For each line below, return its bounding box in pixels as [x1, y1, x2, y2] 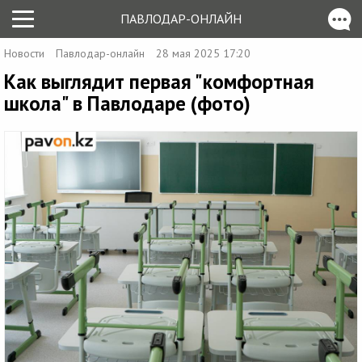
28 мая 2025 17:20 [156, 46, 250, 61]
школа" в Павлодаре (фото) [4, 90, 250, 116]
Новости [4, 46, 44, 61]
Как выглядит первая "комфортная [4, 69, 314, 95]
